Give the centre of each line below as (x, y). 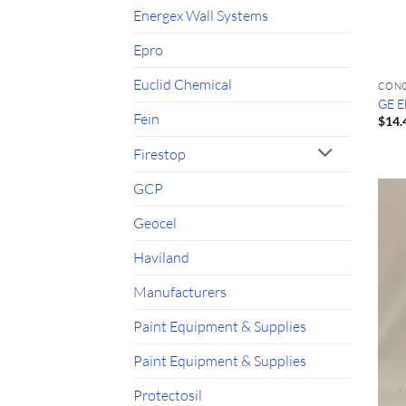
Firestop (159, 154)
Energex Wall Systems (201, 15)
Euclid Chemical (183, 84)
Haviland (161, 258)
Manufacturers (180, 292)
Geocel (155, 223)
